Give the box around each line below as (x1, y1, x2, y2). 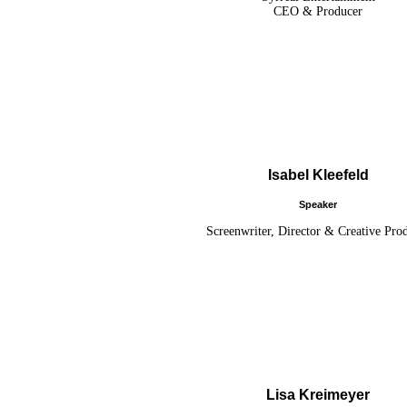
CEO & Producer (273, 5, 362, 19)
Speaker (299, 198, 337, 210)
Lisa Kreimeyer (266, 386, 370, 402)
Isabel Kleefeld (267, 167, 369, 184)
